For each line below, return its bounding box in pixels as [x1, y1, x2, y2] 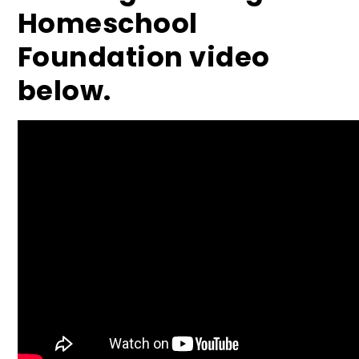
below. [17, 72, 111, 111]
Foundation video [17, 38, 270, 77]
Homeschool [17, 5, 198, 43]
